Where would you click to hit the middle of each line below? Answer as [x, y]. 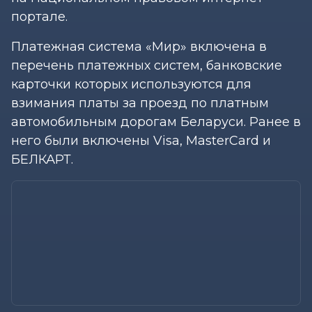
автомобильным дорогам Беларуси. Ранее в [156, 122]
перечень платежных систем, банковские [147, 65]
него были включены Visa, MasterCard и [141, 140]
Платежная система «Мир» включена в [139, 46]
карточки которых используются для [131, 84]
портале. [39, 16]
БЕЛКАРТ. [42, 159]
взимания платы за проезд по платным [140, 103]
